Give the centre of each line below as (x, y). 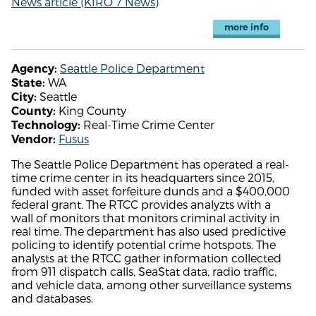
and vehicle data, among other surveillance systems (151, 284)
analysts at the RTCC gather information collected (146, 257)
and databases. (52, 298)
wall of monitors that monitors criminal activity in (146, 217)
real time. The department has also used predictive (148, 231)
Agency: (34, 68)
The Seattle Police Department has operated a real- (150, 164)
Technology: (46, 125)
